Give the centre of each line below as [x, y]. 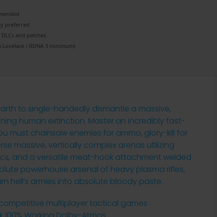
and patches [30, 35]
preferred [16, 24]
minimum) [62, 46]
